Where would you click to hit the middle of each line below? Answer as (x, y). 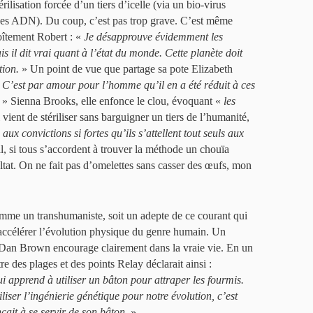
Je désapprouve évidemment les (153, 37)
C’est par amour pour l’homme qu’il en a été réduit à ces (129, 85)
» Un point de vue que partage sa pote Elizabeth (126, 69)
